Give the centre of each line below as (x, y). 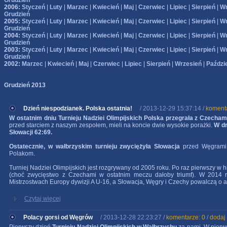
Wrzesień (188, 64)
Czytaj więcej (43, 199)
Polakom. (22, 154)
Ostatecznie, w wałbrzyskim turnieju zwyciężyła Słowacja (96, 146)
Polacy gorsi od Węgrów (58, 217)
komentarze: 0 (186, 217)
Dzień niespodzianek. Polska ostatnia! (78, 108)
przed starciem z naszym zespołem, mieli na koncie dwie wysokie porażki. (112, 125)
